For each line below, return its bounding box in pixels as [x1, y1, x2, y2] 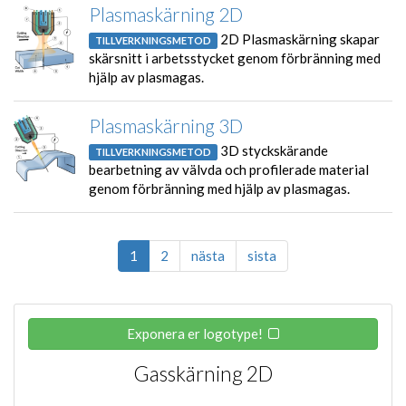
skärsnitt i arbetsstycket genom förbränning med [89, 49, 381, 66]
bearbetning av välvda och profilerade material [89, 160, 369, 178]
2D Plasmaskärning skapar [217, 30, 380, 47]
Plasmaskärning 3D [89, 113, 243, 137]
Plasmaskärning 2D [89, 2, 243, 25]
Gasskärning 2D [133, 361, 273, 386]
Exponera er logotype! [127, 324, 263, 342]
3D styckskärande [217, 141, 328, 159]
